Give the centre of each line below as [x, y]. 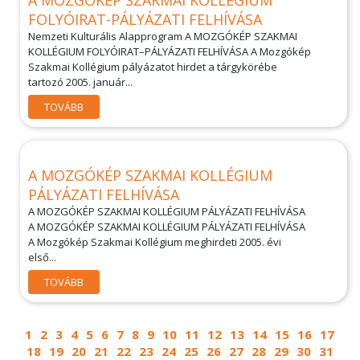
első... [42, 257]
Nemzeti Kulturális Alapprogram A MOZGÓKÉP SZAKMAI [163, 36]
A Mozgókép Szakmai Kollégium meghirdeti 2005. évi [155, 242]
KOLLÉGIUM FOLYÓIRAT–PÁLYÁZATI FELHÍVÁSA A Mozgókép [170, 51]
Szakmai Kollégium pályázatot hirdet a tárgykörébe [153, 67]
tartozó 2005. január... [80, 82]
